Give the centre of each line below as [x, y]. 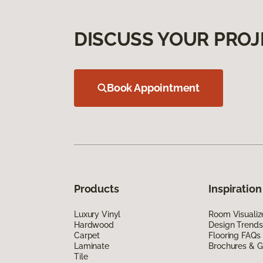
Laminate [92, 246]
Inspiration [235, 188]
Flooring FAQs [235, 235]
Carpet [87, 235]
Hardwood [94, 225]
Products [97, 188]
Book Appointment [154, 87]
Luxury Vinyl [97, 214]
